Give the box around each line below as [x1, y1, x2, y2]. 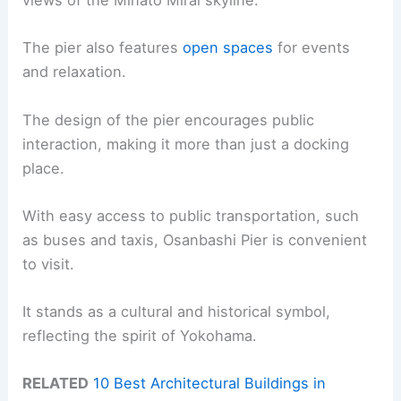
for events [273, 38, 351, 57]
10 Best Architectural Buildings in [93, 374, 327, 393]
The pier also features [22, 38, 183, 57]
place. [22, 158, 65, 177]
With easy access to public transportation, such [22, 206, 360, 225]
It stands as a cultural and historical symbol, [22, 303, 331, 321]
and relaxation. [22, 63, 127, 81]
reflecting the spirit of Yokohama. [22, 327, 258, 346]
